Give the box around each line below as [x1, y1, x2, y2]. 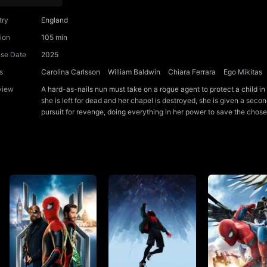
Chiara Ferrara [168, 67, 216, 77]
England [41, 15, 68, 25]
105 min [41, 33, 67, 42]
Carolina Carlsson [41, 67, 100, 77]
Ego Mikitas [223, 67, 262, 77]
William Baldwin [108, 67, 160, 77]
